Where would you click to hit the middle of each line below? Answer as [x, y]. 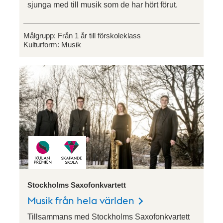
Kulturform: [42, 44]
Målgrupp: [41, 35]
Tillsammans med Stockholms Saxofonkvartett [109, 217]
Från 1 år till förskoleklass [99, 35]
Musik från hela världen [81, 200]
